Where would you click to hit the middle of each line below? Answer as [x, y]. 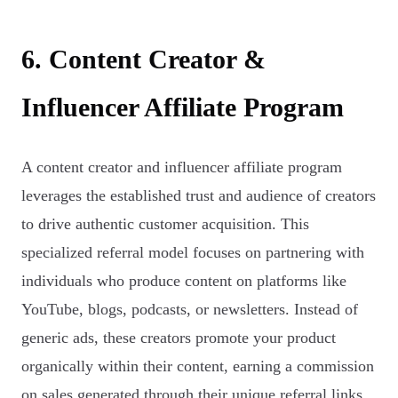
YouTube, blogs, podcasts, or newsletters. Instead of [190, 310]
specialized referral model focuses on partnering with [193, 253]
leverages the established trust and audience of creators [199, 196]
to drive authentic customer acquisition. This [165, 224]
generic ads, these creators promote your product [179, 338]
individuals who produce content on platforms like [184, 281]
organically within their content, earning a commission [198, 366]
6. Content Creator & [143, 60]
